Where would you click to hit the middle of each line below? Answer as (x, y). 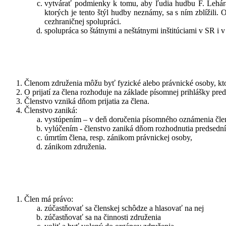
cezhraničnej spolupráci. (83, 21)
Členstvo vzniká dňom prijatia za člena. (87, 101)
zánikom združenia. (75, 146)
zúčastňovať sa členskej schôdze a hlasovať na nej (124, 208)
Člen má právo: (49, 199)
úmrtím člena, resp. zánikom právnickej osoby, (118, 137)
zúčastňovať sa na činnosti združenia (103, 217)
